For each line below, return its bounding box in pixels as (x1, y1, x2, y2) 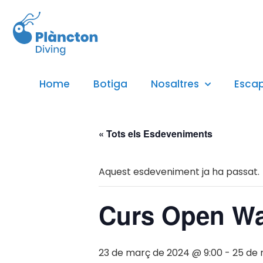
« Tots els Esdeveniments (99, 127, 213, 141)
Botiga (93, 77, 127, 92)
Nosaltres (150, 77, 199, 92)
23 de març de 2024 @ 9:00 (99, 246, 222, 260)
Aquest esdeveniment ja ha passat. (99, 165, 259, 179)
